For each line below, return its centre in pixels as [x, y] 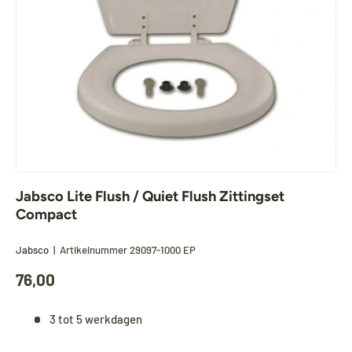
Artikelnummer [93, 249]
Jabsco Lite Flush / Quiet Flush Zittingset [150, 196]
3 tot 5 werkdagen [95, 319]
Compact [46, 214]
